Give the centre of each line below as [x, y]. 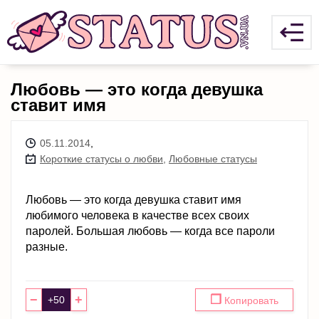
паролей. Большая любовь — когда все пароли [150, 231]
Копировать [250, 300]
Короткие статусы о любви [101, 159]
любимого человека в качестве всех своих [137, 215]
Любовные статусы [213, 159]
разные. [47, 247]
